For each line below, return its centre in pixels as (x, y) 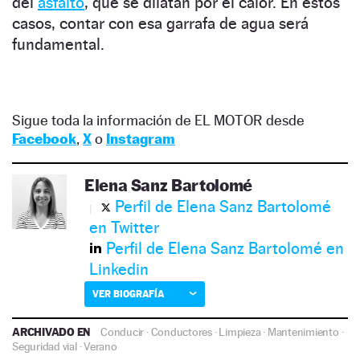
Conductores (181, 331)
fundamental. (58, 44)
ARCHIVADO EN (53, 331)
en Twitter (124, 227)
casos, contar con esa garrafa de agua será (160, 23)
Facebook (44, 138)
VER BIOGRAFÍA (128, 293)
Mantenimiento (303, 331)
